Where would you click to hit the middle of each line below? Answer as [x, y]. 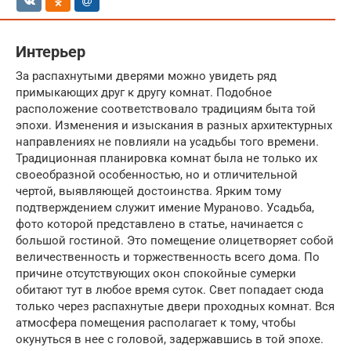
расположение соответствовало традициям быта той [166, 109]
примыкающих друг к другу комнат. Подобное [144, 92]
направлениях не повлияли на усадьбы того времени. [167, 141]
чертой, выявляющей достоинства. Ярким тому [148, 191]
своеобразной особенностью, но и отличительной [157, 174]
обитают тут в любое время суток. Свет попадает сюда [170, 289]
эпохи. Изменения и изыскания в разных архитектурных [174, 125]
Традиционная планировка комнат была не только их [166, 158]
